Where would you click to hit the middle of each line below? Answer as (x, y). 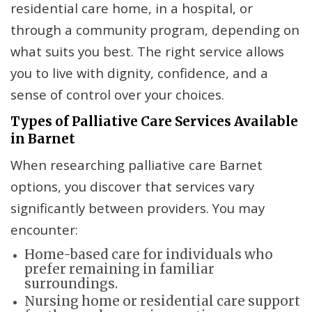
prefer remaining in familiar (119, 270)
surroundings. (71, 284)
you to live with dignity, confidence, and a (139, 73)
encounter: (44, 230)
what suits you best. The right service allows (147, 52)
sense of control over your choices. (117, 95)
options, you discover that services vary (132, 187)
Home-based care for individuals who (149, 255)
